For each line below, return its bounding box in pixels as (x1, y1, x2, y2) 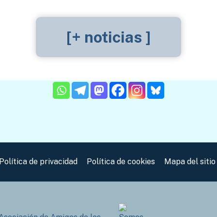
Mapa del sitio (164, 156, 216, 166)
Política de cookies (87, 156, 155, 166)
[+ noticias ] (66, 28, 151, 46)
